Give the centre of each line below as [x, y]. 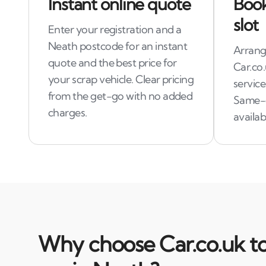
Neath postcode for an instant [118, 46]
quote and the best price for [113, 63]
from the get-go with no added [121, 96]
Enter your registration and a [115, 29]
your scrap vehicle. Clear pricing [121, 79]
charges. [68, 113]
